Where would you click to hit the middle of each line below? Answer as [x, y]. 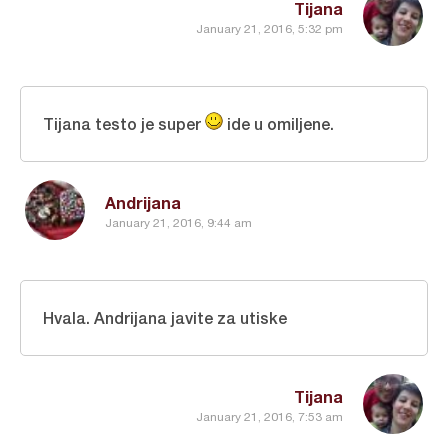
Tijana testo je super [124, 124]
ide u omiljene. [278, 124]
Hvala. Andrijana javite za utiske [165, 318]
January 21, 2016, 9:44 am [178, 222]
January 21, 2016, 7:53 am [269, 416]
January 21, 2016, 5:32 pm [269, 28]
